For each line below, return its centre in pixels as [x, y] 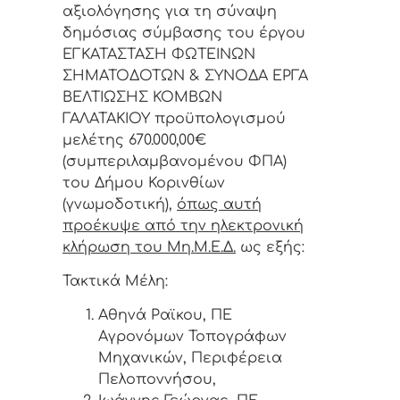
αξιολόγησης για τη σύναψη [170, 11]
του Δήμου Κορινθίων [144, 183]
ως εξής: [270, 247]
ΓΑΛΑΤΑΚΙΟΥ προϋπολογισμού [174, 118]
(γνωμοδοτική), [120, 204]
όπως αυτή [219, 204]
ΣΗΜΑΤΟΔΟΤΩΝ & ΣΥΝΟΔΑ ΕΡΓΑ [185, 75]
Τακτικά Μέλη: [115, 282]
